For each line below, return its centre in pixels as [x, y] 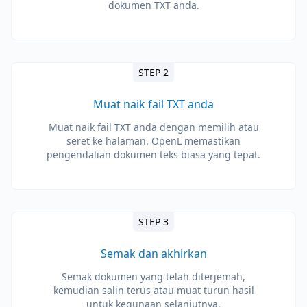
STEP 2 [153, 72]
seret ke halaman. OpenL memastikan [153, 141]
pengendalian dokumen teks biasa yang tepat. [153, 155]
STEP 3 [153, 222]
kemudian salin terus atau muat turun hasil [153, 290]
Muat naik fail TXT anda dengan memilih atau [153, 127]
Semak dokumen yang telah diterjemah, [153, 277]
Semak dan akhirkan [153, 254]
